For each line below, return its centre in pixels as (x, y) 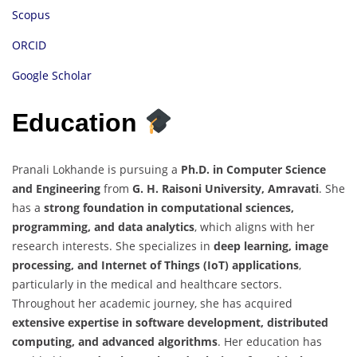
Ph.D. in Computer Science (253, 170)
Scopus (31, 15)
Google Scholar (52, 76)
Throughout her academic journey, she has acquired (152, 304)
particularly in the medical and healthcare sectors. (147, 284)
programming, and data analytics (103, 227)
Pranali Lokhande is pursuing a (96, 170)
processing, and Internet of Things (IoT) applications (155, 265)
